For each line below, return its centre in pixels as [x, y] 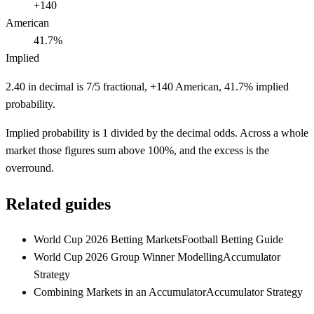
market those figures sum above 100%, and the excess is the [137, 150]
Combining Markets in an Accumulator [120, 292]
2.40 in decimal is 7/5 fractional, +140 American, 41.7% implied [147, 86]
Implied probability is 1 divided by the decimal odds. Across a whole [157, 132]
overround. [30, 168]
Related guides [58, 204]
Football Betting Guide [232, 240]
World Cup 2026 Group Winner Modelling [128, 257]
